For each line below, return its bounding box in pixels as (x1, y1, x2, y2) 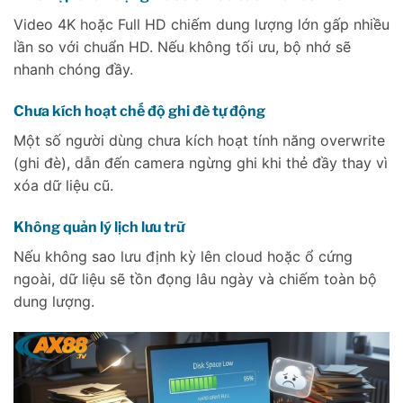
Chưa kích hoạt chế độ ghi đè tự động (13, 103, 265, 121)
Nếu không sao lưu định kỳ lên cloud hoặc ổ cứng (13, 246, 353, 265)
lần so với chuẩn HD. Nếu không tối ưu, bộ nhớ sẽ (13, 38, 351, 57)
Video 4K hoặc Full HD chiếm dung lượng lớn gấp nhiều (13, 15, 390, 34)
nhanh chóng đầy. (13, 60, 133, 79)
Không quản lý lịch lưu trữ (13, 218, 184, 236)
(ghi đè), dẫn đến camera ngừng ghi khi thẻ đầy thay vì (13, 154, 388, 173)
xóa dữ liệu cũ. (13, 176, 113, 195)
